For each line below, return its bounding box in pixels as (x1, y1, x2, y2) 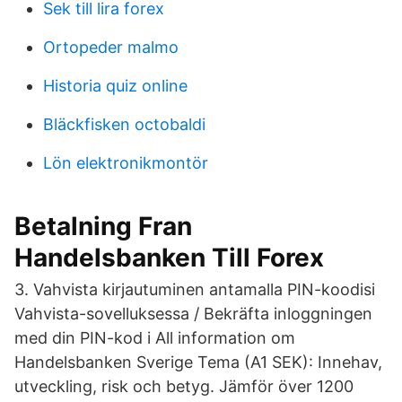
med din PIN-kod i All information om (14, 328, 295, 347)
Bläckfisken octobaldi (43, 115, 205, 134)
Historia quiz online (43, 76, 188, 95)
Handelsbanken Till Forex (14, 242, 324, 273)
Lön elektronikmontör (43, 153, 208, 172)
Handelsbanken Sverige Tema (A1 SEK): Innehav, (14, 353, 382, 371)
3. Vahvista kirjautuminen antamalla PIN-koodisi (14, 280, 375, 299)
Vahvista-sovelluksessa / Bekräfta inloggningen (14, 304, 372, 323)
